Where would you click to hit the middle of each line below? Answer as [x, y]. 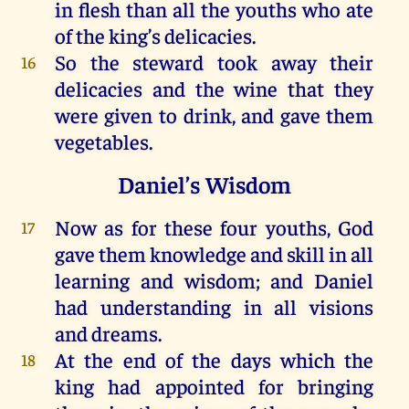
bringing [329, 385]
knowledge [198, 253]
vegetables [101, 141]
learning [92, 279]
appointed [199, 385]
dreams [124, 332]
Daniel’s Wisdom [204, 184]
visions [342, 306]
